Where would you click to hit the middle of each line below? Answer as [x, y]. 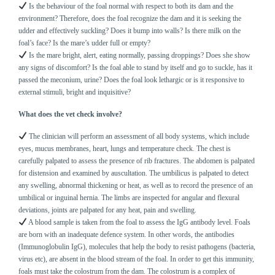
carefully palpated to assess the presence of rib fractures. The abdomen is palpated [137, 161]
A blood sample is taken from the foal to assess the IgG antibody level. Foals [139, 222]
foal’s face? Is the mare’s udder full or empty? [85, 43]
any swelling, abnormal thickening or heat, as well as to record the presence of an [136, 185]
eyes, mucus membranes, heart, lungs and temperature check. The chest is [125, 148]
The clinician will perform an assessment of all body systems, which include [138, 136]
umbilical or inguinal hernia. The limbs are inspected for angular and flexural [129, 197]
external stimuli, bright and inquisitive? [75, 92]
